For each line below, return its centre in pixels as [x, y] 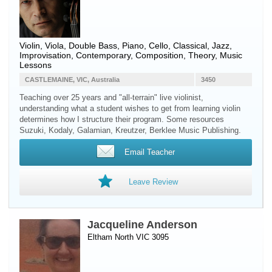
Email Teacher [149, 152]
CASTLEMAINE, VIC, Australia [72, 80]
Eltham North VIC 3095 [128, 237]
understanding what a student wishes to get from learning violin [130, 108]
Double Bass [93, 46]
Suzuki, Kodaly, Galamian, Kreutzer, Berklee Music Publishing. [130, 130]
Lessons [36, 65]
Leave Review [153, 182]
